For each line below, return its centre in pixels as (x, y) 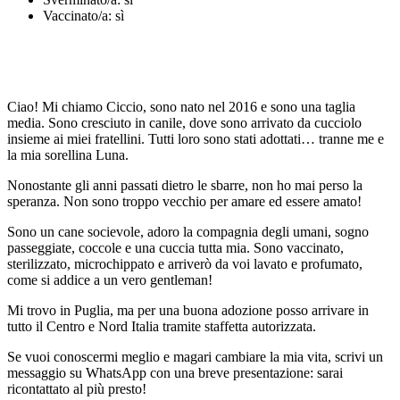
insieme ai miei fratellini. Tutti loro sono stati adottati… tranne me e (196, 138)
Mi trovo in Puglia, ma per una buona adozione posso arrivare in (188, 310)
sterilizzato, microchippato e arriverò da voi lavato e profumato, (185, 263)
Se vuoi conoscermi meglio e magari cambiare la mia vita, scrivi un (195, 356)
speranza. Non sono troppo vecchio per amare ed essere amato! (184, 201)
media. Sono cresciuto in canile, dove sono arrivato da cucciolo (184, 122)
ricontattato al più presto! (77, 388)
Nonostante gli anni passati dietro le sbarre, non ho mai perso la (185, 185)
